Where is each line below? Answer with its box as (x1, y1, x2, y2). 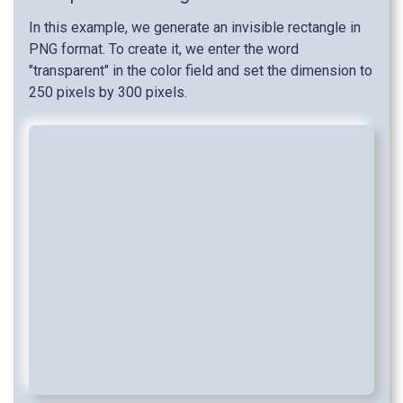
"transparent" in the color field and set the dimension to (29, 62, 372, 80)
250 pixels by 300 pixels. (29, 84, 187, 102)
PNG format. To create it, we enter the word (29, 40, 299, 58)
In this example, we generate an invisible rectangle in (29, 19, 361, 37)
